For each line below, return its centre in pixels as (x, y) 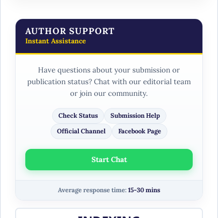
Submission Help (135, 115)
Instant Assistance (56, 41)
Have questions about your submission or (109, 70)
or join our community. (109, 93)
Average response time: (93, 190)
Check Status (78, 115)
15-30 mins (144, 190)
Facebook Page (140, 131)
